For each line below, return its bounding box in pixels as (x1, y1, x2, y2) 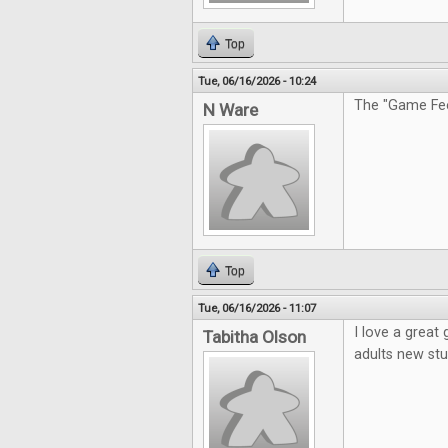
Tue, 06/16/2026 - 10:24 (198, 74, 316, 88)
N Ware (203, 100, 258, 120)
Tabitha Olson (203, 327, 306, 347)
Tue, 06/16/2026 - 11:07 (198, 301, 316, 315)
